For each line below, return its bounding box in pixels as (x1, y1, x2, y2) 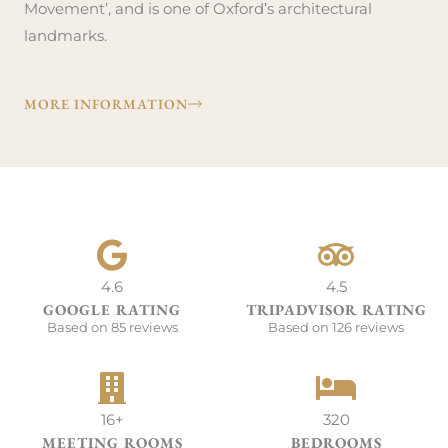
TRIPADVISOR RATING (245, 300, 427, 319)
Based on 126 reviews (268, 319, 404, 335)
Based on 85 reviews (46, 319, 178, 335)
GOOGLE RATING (43, 300, 181, 319)
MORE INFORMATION (24, 95, 188, 113)
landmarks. (24, 26, 107, 45)
